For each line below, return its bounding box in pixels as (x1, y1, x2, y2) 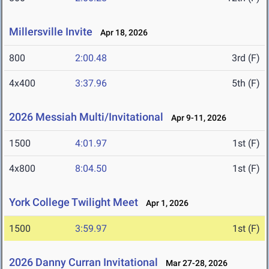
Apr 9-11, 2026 (166, 113, 226, 123)
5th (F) (232, 77, 260, 89)
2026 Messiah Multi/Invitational (9, 110, 163, 124)
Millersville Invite (9, 25, 92, 38)
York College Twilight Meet (9, 196, 138, 209)
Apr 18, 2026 (95, 28, 148, 38)
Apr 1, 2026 (141, 198, 189, 208)
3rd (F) (232, 52, 260, 64)
